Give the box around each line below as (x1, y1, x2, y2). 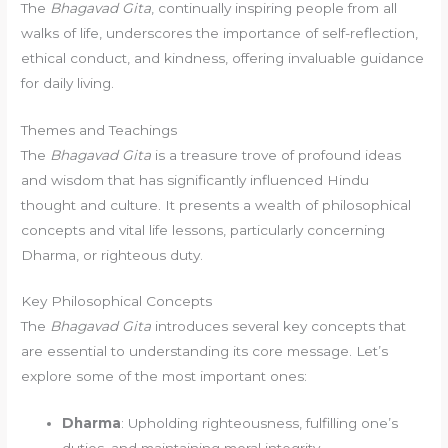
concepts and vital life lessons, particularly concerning (21, 221, 386, 238)
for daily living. (21, 74, 115, 91)
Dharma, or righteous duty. (21, 246, 204, 263)
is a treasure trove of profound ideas (151, 146, 402, 163)
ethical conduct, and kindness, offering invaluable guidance (21, 49, 425, 66)
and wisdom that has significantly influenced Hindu (21, 171, 370, 188)
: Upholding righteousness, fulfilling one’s (121, 415, 399, 432)
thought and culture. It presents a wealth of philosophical (21, 196, 412, 213)
